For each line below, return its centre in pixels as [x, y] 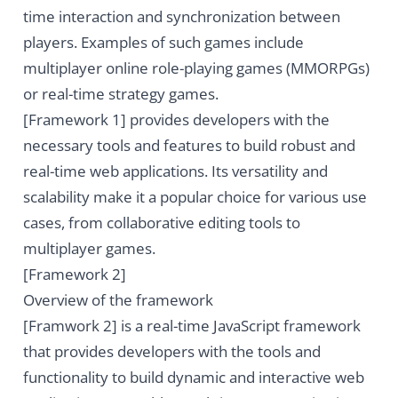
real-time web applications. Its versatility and [175, 171]
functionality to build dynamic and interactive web [193, 378]
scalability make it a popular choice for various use [195, 197]
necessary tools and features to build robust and [189, 146]
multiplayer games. [89, 249]
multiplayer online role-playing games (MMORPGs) [196, 68]
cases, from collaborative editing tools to [161, 223]
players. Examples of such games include [163, 43]
